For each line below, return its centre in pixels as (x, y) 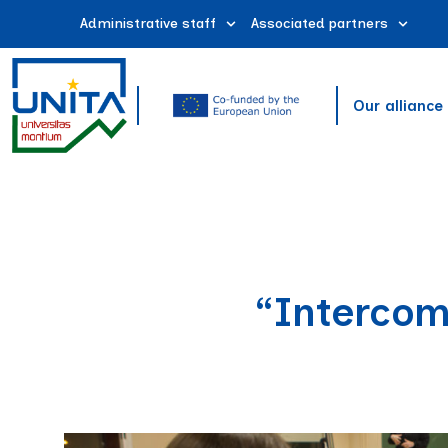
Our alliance (398, 105)
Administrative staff (147, 23)
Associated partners (319, 23)
